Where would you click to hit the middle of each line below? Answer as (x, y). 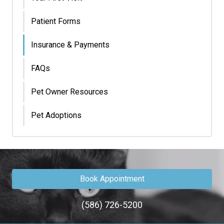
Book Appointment (112, 179)
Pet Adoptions (56, 115)
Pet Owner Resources (69, 92)
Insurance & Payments (70, 45)
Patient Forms (56, 21)
